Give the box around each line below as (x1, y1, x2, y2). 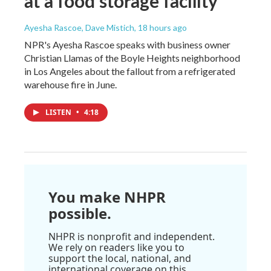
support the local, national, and (48, 251, 191, 265)
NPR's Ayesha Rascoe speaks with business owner (24, 38, 230, 50)
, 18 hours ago (134, 22, 187, 33)
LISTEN (45, 106, 73, 117)
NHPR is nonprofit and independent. (48, 229, 215, 243)
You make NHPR (48, 186, 166, 207)
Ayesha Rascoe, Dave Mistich (24, 22, 134, 33)
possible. (48, 203, 111, 223)
